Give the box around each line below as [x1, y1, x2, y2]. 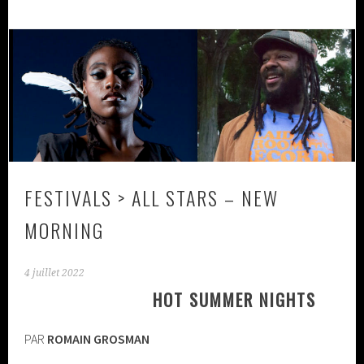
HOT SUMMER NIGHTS [141, 286, 317, 312]
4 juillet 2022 [24, 266, 85, 279]
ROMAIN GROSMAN [47, 330, 150, 347]
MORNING [24, 214, 105, 245]
